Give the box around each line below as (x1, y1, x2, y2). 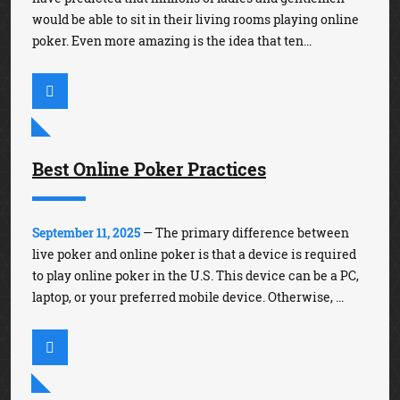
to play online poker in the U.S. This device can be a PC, (32, 267, 359, 285)
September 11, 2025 (32, 224, 140, 242)
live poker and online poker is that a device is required (32, 246, 356, 263)
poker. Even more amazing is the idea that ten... (32, 32, 312, 50)
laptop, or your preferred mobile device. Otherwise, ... (32, 288, 344, 306)
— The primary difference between (140, 224, 349, 242)
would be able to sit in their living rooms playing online (32, 11, 359, 29)
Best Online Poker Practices (32, 157, 266, 181)
